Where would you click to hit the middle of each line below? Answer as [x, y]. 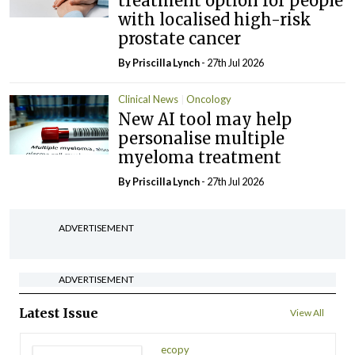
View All [307, 312]
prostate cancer [180, 39]
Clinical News [149, 99]
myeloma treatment [200, 157]
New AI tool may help [205, 119]
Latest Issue [59, 313]
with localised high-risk [215, 20]
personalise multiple [202, 138]
